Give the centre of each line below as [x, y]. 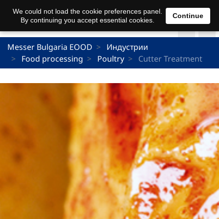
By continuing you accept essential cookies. [87, 20]
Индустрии [127, 47]
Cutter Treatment [169, 58]
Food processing [52, 58]
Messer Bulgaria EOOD [50, 47]
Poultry [111, 58]
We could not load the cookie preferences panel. [87, 11]
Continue [188, 15]
